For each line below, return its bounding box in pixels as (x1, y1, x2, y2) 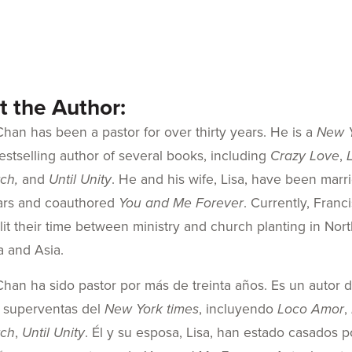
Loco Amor (277, 298, 344, 319)
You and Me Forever (118, 192, 244, 214)
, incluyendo (198, 298, 277, 319)
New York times (104, 298, 199, 319)
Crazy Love (269, 145, 339, 167)
